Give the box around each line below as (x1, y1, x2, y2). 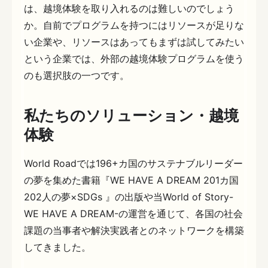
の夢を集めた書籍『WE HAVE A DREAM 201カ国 (24, 173, 239, 186)
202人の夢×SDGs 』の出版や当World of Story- (24, 190, 233, 203)
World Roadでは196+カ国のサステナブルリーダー (24, 157, 243, 169)
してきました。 (24, 240, 91, 253)
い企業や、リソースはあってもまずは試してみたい (24, 35, 244, 48)
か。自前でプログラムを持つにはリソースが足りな (24, 19, 244, 31)
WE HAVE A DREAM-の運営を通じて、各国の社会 (24, 207, 243, 220)
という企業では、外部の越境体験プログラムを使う (24, 52, 244, 65)
